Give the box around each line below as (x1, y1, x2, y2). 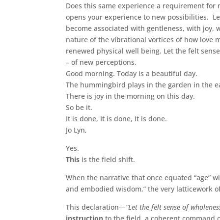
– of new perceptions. (66, 57, 137, 67)
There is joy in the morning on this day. (66, 91, 195, 101)
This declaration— (66, 202, 126, 212)
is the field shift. (80, 154, 136, 164)
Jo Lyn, (66, 125, 87, 135)
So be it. (66, 102, 93, 112)
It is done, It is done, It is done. (66, 113, 167, 123)
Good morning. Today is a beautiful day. (66, 68, 198, 78)
